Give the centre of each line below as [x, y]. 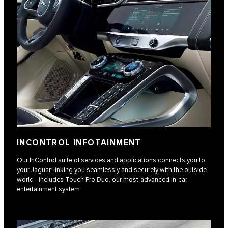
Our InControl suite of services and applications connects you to [111, 161]
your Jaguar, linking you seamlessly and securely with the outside [112, 170]
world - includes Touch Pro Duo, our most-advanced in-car [102, 180]
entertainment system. [49, 190]
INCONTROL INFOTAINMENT [79, 143]
